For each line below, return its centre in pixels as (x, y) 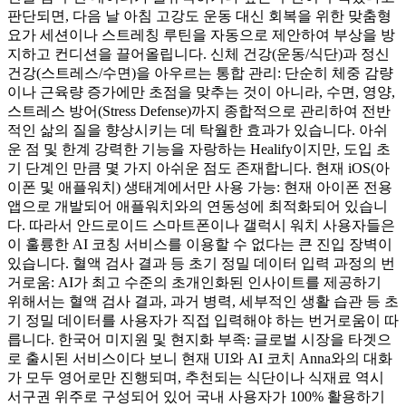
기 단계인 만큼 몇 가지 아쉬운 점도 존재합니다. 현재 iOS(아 (198, 168)
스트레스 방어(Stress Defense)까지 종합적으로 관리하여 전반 (199, 111)
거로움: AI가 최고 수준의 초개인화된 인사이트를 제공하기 (194, 282)
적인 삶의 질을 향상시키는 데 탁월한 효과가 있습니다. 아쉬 (198, 130)
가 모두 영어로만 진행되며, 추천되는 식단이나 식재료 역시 (196, 377)
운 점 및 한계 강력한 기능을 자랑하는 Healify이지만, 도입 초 (199, 149)
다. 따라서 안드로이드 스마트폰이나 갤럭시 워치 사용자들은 (201, 225)
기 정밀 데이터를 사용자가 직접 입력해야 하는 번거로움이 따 (203, 320)
